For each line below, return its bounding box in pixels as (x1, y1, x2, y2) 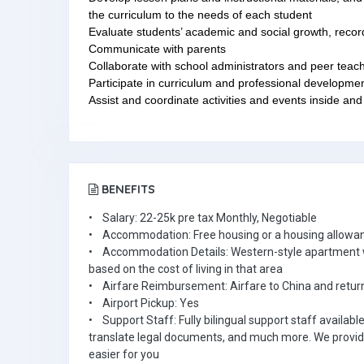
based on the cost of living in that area (89, 262, 283, 275)
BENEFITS (98, 182, 155, 197)
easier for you (89, 348, 159, 361)
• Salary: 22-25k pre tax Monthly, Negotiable (89, 211, 317, 224)
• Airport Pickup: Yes (89, 297, 199, 310)
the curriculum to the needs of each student (89, 8, 312, 21)
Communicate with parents (89, 42, 226, 55)
